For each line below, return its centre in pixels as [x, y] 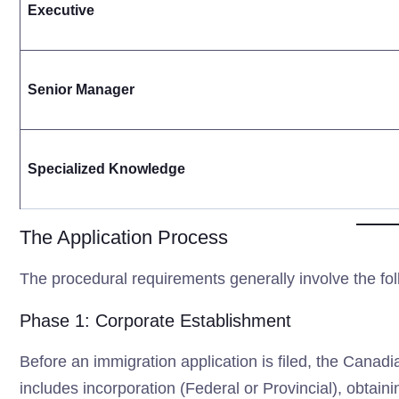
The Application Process [124, 237]
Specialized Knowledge [106, 169]
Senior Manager [81, 90]
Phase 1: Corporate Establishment [155, 321]
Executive [61, 10]
